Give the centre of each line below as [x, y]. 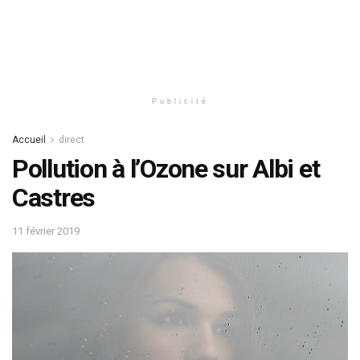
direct [72, 140]
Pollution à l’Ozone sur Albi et [166, 169]
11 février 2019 [46, 231]
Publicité [180, 101]
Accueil [29, 140]
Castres [54, 198]
